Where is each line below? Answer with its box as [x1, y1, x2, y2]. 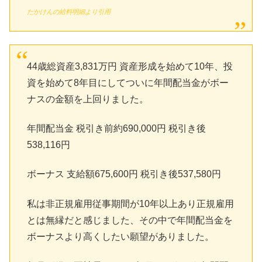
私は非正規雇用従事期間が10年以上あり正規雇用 [26, 198, 234, 209]
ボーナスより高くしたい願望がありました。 [26, 231, 214, 242]
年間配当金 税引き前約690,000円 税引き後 [26, 123, 206, 133]
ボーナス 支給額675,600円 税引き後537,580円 [26, 169, 221, 180]
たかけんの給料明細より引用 [26, 8, 111, 16]
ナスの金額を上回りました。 [26, 94, 149, 104]
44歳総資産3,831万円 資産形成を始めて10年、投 [26, 61, 233, 71]
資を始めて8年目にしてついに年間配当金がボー [26, 77, 229, 88]
